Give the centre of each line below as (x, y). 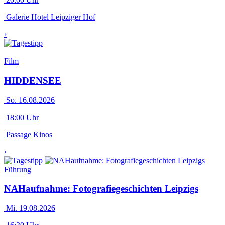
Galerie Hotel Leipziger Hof (50, 17)
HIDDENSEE (33, 80)
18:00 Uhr (21, 117)
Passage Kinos (28, 134)
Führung (18, 169)
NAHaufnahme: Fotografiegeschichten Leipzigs (101, 189)
